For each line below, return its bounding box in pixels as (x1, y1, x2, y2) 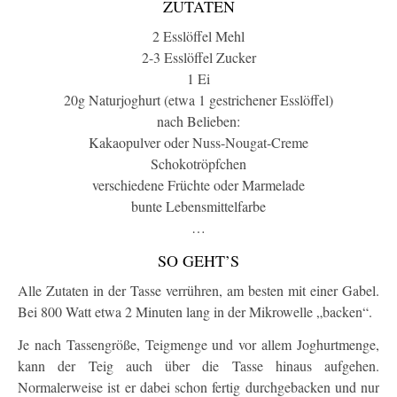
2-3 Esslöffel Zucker (141, 48, 256, 67)
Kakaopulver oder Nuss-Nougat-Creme (89, 133, 308, 152)
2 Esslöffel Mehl (152, 27, 245, 46)
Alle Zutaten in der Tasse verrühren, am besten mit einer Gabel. (18, 281, 379, 300)
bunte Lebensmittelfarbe (131, 197, 266, 216)
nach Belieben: (157, 112, 240, 131)
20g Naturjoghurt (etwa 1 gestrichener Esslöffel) (64, 90, 333, 110)
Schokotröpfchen (151, 154, 246, 174)
